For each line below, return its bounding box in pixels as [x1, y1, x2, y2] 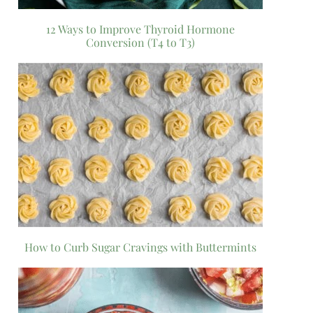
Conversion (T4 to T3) [86, 34, 195, 50]
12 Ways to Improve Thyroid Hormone [46, 21, 235, 36]
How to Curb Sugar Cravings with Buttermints [24, 239, 256, 254]
